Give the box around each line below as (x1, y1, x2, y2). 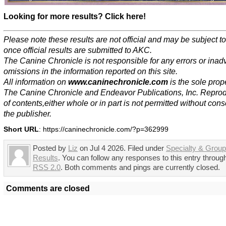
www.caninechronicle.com (68, 77, 168, 87)
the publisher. (4, 109, 51, 119)
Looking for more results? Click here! (4, 12, 146, 21)
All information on (4, 77, 68, 87)
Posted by (33, 144, 68, 153)
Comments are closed (6, 184, 90, 193)
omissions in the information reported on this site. (4, 67, 178, 76)
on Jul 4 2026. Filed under (78, 144, 166, 153)
